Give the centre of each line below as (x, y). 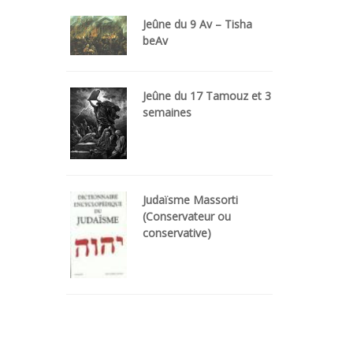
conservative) (177, 233)
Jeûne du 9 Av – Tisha (197, 24)
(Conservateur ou (187, 217)
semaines (167, 112)
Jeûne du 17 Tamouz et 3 (207, 95)
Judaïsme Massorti (190, 200)
